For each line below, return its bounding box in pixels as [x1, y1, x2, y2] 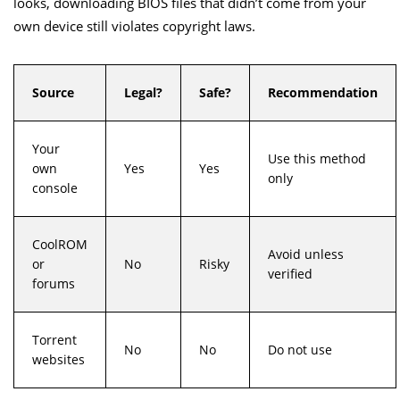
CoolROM [32, 235, 87, 253]
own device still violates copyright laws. [13, 16, 255, 35]
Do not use [268, 340, 332, 358]
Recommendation [268, 83, 378, 101]
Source [32, 83, 74, 101]
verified [268, 264, 312, 282]
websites [32, 350, 85, 368]
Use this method [268, 149, 366, 167]
